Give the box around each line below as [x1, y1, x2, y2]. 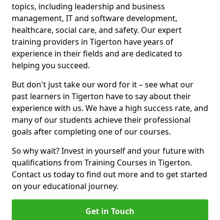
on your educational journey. [12, 181, 118, 192]
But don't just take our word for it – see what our [12, 79, 193, 90]
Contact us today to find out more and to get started [12, 169, 207, 180]
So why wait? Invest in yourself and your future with [12, 145, 204, 156]
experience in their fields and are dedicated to [12, 48, 182, 59]
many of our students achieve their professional [12, 114, 191, 125]
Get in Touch [85, 206, 135, 217]
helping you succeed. [12, 60, 90, 71]
